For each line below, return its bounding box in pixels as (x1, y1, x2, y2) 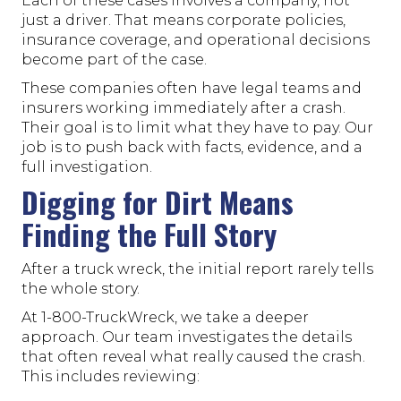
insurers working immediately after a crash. (21, 98, 346, 116)
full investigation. (21, 158, 152, 175)
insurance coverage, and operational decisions (21, 30, 370, 48)
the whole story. (21, 279, 140, 297)
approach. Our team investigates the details (21, 328, 352, 346)
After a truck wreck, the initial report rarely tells (21, 260, 373, 277)
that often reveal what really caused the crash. (21, 347, 365, 365)
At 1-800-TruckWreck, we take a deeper (21, 308, 309, 326)
